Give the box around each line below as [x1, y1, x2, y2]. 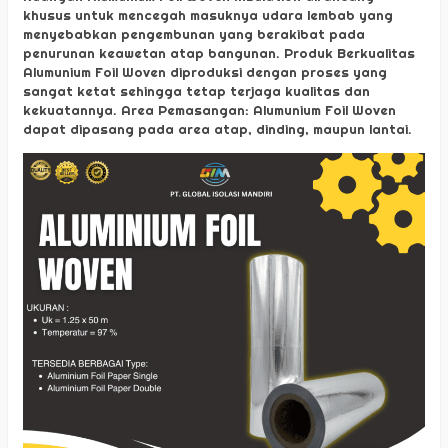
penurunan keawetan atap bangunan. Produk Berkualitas [23, 45, 415, 62]
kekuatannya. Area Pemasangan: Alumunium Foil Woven [23, 102, 396, 119]
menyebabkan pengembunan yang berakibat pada [23, 26, 365, 43]
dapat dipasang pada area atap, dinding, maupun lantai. [23, 121, 412, 138]
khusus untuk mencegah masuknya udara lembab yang [23, 7, 393, 24]
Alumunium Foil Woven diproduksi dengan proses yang [23, 64, 387, 81]
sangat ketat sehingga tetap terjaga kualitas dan [23, 83, 370, 100]
